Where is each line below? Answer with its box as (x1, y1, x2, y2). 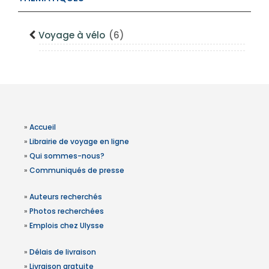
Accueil (29, 122, 56, 132)
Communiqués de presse (29, 165, 124, 175)
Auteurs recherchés (29, 192, 102, 202)
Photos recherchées (29, 206, 104, 216)
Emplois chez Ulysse (29, 220, 104, 231)
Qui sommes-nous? (29, 151, 104, 161)
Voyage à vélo (38, 29, 107, 41)
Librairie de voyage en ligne (29, 136, 129, 147)
